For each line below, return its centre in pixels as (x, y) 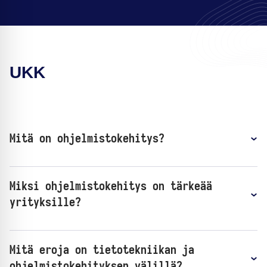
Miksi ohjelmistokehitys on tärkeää (111, 186)
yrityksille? (45, 202)
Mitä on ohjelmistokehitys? (87, 139)
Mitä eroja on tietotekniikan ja (102, 250)
